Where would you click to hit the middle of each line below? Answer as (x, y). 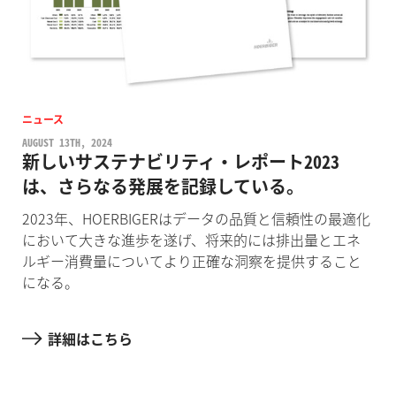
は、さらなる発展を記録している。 (163, 187)
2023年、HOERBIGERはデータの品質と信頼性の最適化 (196, 219)
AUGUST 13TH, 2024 (67, 143)
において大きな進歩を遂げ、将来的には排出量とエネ (191, 240)
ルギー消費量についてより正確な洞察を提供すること (191, 261)
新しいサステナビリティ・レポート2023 (180, 162)
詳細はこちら (90, 338)
